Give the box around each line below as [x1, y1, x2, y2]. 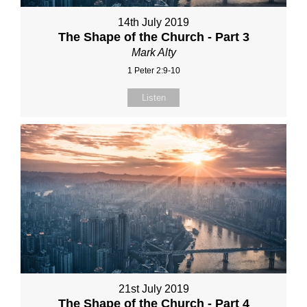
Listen [141, 92, 166, 103]
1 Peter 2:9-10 [127, 65, 180, 75]
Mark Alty [131, 46, 176, 58]
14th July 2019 [118, 16, 189, 28]
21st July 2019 [118, 283, 189, 295]
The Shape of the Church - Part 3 [58, 29, 249, 44]
